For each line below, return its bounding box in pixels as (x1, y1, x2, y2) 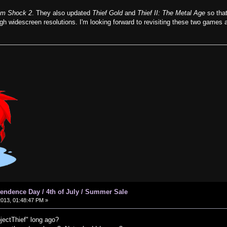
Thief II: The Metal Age (137, 9, 206, 17)
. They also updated (32, 9, 93, 17)
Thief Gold (92, 9, 123, 17)
